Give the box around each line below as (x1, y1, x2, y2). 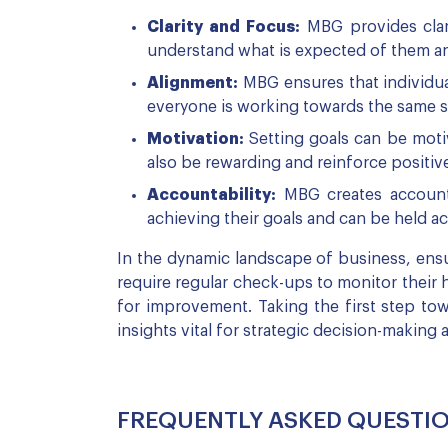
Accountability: (147, 187, 276, 203)
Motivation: (147, 131, 244, 147)
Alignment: (147, 75, 238, 91)
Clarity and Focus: (147, 19, 300, 35)
